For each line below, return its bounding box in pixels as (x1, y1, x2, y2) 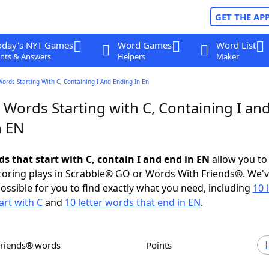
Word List (216, 39, 256, 51)
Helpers (117, 51, 145, 62)
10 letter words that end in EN (64, 196, 201, 209)
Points (151, 239, 172, 251)
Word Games (117, 39, 172, 51)
